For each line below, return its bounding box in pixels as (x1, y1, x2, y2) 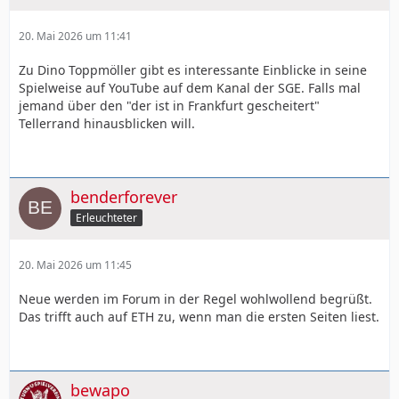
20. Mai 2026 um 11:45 (19, 256, 132, 273)
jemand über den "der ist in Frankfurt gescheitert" (19, 96, 320, 114)
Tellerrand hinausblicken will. (19, 114, 195, 132)
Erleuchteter (76, 209, 137, 225)
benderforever (70, 185, 177, 208)
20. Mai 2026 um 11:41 (19, 28, 132, 44)
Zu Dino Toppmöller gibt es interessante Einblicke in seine (19, 61, 367, 78)
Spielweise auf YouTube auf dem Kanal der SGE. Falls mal (19, 78, 361, 96)
